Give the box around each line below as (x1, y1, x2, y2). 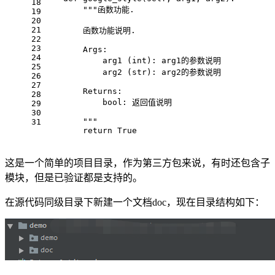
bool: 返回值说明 (44, 98, 172, 107)
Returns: (44, 87, 122, 96)
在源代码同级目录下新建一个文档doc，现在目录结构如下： (5, 197, 265, 208)
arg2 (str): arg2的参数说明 (44, 68, 221, 77)
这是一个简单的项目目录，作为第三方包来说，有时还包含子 (5, 158, 270, 169)
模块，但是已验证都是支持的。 (5, 172, 142, 184)
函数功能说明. (44, 26, 136, 36)
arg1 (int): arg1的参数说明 (44, 56, 221, 66)
